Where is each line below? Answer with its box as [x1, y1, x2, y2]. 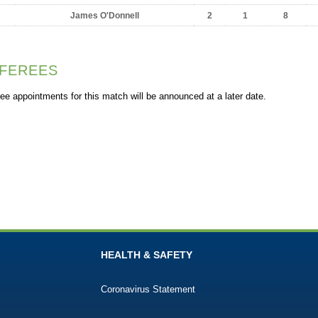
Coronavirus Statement [101, 284, 195, 295]
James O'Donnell [70, 11, 139, 21]
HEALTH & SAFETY [101, 249, 192, 261]
